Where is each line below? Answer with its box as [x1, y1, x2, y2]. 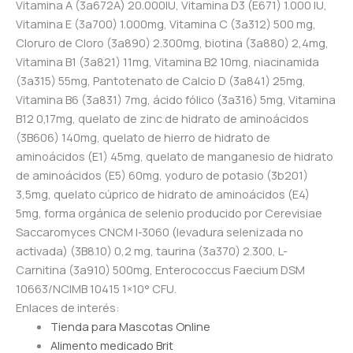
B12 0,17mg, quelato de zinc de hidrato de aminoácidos [16, 110, 309, 126]
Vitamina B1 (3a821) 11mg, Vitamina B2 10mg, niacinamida [16, 53, 319, 69]
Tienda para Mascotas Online [50, 318, 210, 334]
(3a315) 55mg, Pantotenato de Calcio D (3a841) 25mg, [16, 72, 306, 88]
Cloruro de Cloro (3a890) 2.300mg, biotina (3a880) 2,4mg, [16, 34, 329, 50]
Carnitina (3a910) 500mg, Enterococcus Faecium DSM [16, 261, 305, 277]
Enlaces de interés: [16, 299, 120, 315]
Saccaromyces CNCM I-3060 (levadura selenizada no [16, 223, 303, 240]
